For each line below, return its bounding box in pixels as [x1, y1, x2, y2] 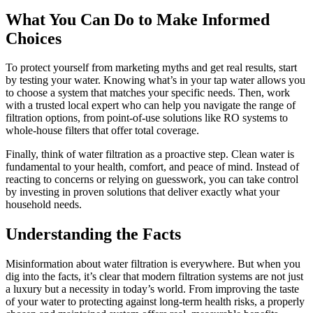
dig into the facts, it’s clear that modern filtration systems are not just [6, 270, 303, 283]
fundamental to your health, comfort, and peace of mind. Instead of [6, 161, 299, 173]
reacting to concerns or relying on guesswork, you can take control [6, 173, 298, 186]
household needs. [6, 198, 82, 211]
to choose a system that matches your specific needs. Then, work [6, 87, 290, 99]
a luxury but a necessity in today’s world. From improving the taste [6, 283, 299, 296]
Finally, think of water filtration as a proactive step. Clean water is [6, 148, 294, 161]
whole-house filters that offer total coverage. [6, 124, 199, 137]
